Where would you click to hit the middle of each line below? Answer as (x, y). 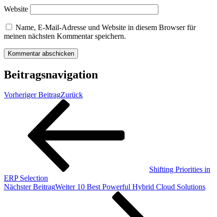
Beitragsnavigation (51, 74)
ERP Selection (26, 178)
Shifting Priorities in (180, 170)
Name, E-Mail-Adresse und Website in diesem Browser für (106, 27)
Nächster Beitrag (30, 187)
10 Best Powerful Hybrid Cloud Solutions (141, 187)
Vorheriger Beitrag (32, 95)
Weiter (65, 187)
